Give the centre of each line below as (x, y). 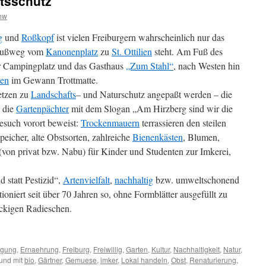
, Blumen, (201, 137)
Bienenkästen (158, 137)
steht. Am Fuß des (187, 51)
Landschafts (53, 94)
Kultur (161, 249)
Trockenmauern (110, 123)
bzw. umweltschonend (196, 180)
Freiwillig (108, 249)
